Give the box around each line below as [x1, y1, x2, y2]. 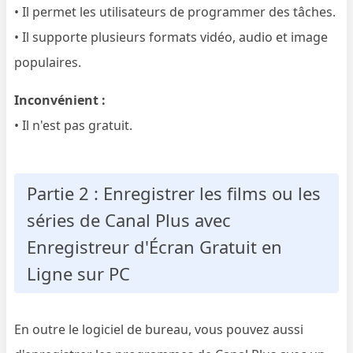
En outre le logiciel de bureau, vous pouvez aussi [14, 320, 304, 338]
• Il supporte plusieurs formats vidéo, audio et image [14, 28, 329, 46]
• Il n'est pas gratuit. [14, 116, 133, 134]
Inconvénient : [14, 91, 106, 109]
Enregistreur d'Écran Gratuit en [27, 234, 283, 258]
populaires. [14, 53, 82, 71]
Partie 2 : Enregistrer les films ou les [27, 180, 321, 205]
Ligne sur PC [27, 261, 131, 285]
